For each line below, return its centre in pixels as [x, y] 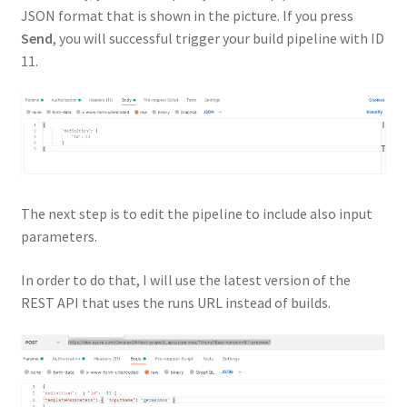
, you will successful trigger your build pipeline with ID [218, 38]
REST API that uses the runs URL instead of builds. [175, 302]
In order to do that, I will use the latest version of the [185, 279]
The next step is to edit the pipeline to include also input [196, 214]
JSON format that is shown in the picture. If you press [187, 15]
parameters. [59, 237]
